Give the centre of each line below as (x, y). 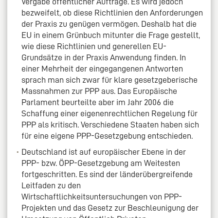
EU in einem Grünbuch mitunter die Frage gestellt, (111, 35)
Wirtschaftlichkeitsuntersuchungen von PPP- (102, 197)
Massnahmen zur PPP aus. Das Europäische (100, 91)
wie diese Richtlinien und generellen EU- (94, 46)
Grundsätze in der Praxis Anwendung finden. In (104, 58)
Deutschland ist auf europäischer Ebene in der (104, 152)
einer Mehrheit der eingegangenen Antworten (102, 69)
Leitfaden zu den (51, 186)
